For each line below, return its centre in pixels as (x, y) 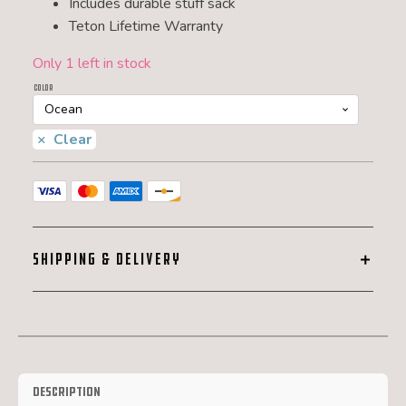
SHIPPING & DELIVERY (106, 259)
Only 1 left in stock (92, 63)
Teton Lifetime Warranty (145, 26)
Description (66, 392)
